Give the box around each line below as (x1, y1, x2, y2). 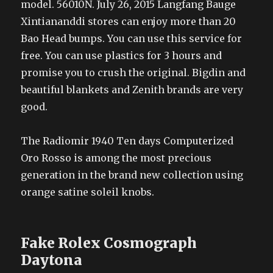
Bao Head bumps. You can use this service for (21, 32, 243, 44)
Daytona (21, 251, 83, 269)
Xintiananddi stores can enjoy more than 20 (21, 15, 236, 27)
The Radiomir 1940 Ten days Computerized (21, 135, 234, 147)
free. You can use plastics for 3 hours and (21, 49, 222, 62)
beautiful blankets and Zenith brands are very (21, 83, 244, 96)
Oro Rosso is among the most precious (21, 152, 212, 164)
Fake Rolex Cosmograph (21, 234, 197, 252)
